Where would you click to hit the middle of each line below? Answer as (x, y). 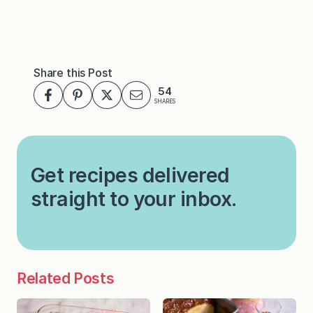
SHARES (165, 102)
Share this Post (73, 72)
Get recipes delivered (130, 175)
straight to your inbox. (134, 198)
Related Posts (66, 278)
